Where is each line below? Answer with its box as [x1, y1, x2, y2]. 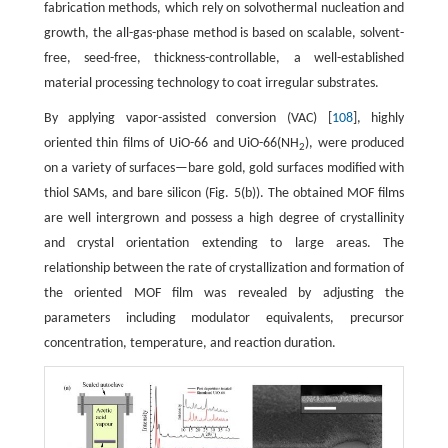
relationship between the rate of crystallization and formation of [43, 261, 405, 277]
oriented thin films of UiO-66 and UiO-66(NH [43, 136, 300, 152]
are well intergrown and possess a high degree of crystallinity [43, 211, 405, 227]
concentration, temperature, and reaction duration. [43, 336, 336, 352]
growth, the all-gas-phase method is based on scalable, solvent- [43, 26, 405, 42]
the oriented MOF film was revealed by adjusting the [43, 286, 405, 302]
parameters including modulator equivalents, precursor [43, 311, 405, 327]
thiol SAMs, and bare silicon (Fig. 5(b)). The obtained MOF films [43, 186, 405, 202]
